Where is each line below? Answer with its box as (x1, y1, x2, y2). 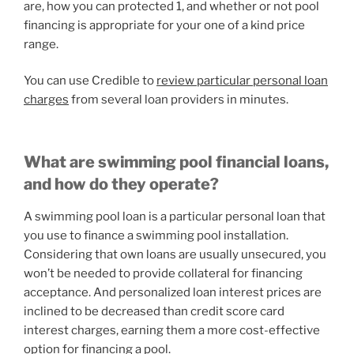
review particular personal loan (156, 73, 328, 88)
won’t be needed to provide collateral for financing (24, 265, 303, 281)
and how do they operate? (24, 174, 219, 194)
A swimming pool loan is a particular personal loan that (24, 209, 326, 224)
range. (24, 36, 58, 51)
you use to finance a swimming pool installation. (24, 228, 288, 243)
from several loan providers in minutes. (69, 92, 288, 107)
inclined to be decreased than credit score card (24, 303, 284, 318)
